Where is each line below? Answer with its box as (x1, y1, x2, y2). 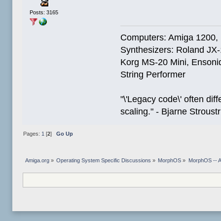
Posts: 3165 (30, 9, 59, 15)
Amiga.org (25, 157, 49, 163)
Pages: (23, 130, 41, 137)
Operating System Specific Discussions (56, 157, 151, 163)
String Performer (120, 69, 186, 79)
